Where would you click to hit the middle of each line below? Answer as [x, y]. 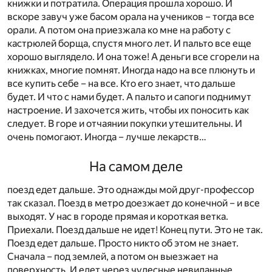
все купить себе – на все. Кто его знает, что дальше [121, 83]
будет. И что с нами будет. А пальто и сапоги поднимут [129, 97]
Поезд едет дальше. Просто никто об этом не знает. [123, 243]
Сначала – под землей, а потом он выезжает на [113, 256]
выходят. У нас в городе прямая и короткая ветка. [118, 216]
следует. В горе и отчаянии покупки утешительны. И [125, 124]
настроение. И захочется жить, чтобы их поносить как [128, 110]
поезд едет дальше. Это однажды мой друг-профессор [131, 189]
